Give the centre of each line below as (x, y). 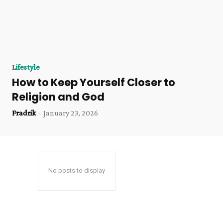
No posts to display (77, 170)
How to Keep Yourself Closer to (94, 82)
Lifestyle (26, 67)
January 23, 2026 (71, 112)
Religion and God (58, 97)
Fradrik (24, 112)
